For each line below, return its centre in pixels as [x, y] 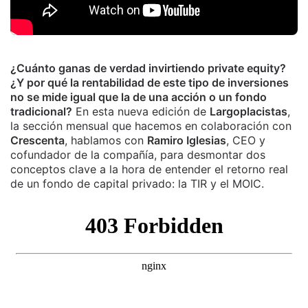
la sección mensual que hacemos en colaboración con [151, 126]
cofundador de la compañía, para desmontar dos [138, 155]
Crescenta [37, 140]
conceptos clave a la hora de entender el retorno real [149, 169]
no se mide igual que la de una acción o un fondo [139, 97]
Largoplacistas [249, 111]
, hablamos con [106, 140]
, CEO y [246, 140]
